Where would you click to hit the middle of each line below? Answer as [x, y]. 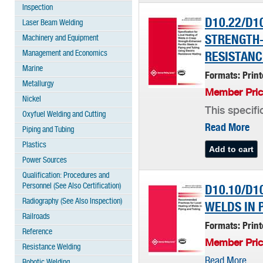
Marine [33, 69]
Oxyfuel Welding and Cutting [64, 115]
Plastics [34, 145]
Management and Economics [65, 54]
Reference [37, 232]
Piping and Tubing [48, 130]
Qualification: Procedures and [66, 176]
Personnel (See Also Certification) [72, 186]
